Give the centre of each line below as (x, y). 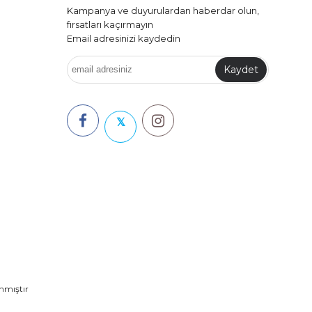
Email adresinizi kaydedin (124, 38)
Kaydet (241, 69)
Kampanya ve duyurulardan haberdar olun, (163, 10)
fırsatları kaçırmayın (110, 24)
